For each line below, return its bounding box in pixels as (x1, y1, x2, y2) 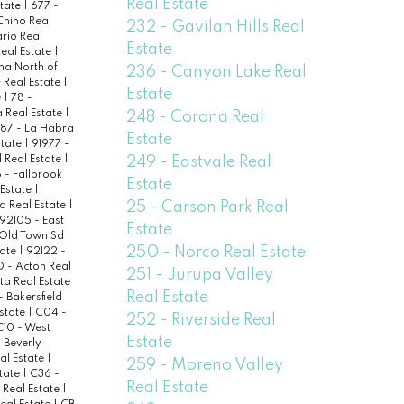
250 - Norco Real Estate (126, 243, 307, 261)
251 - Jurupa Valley (126, 266, 274, 283)
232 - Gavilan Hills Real (126, 18, 306, 35)
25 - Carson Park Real (126, 198, 289, 216)
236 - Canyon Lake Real (126, 63, 308, 80)
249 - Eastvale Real (126, 153, 272, 170)
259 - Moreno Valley (126, 356, 284, 373)
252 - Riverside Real (126, 311, 277, 328)
